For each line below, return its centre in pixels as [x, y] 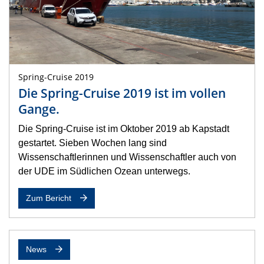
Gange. [39, 109]
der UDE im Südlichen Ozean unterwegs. [104, 171]
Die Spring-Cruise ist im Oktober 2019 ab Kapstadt [124, 129]
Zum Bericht [49, 199]
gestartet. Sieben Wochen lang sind [93, 143]
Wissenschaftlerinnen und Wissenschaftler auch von [127, 157]
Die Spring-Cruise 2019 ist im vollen [122, 93]
